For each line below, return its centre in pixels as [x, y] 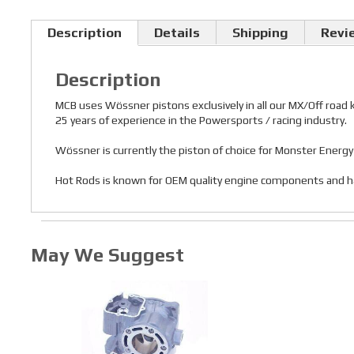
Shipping [260, 33]
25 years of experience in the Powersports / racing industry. [201, 121]
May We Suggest [107, 255]
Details [177, 33]
